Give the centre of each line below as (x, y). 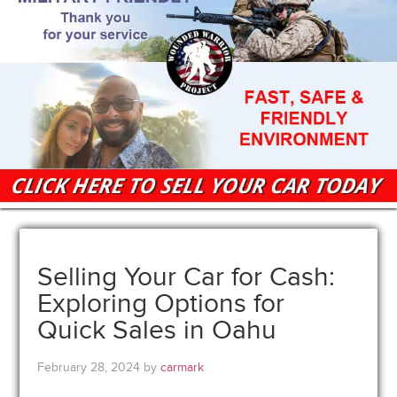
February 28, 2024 (89, 367)
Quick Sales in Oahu (157, 330)
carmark (183, 367)
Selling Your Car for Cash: (187, 276)
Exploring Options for (161, 303)
